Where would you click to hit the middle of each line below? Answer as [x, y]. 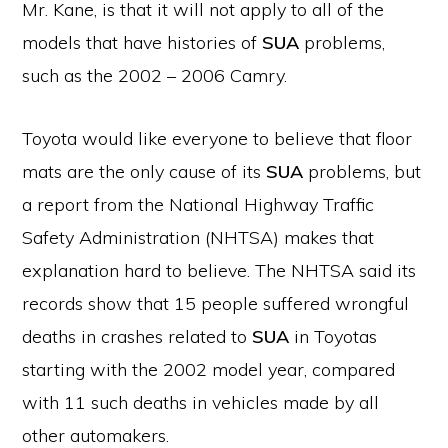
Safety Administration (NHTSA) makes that [198, 237]
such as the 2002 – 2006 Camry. [155, 75]
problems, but [362, 171]
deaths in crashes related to [137, 336]
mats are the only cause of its [144, 171]
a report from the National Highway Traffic [198, 204]
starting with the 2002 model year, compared [209, 369]
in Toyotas [333, 336]
